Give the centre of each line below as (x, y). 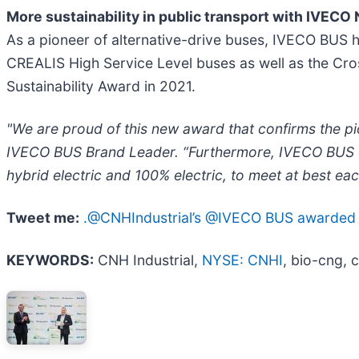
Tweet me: (43, 218)
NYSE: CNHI (242, 260)
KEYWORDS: (50, 260)
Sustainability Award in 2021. (101, 87)
